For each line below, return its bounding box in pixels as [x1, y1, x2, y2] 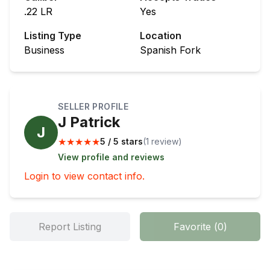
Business [24, 44, 64, 57]
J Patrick [58, 113, 120, 131]
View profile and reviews [58, 152, 165, 163]
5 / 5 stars [100, 136, 143, 147]
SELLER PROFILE [58, 101, 128, 112]
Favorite [173, 221, 211, 233]
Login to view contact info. [24, 170, 145, 183]
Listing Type [24, 30, 81, 42]
